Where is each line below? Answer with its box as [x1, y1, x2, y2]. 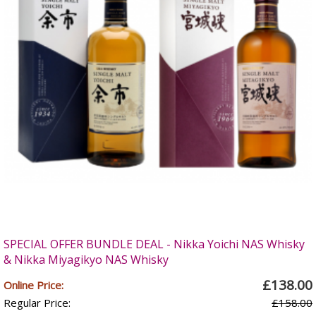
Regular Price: [4, 296, 71, 310]
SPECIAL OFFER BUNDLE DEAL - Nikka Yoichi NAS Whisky [4, 236, 305, 252]
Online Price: [4, 278, 63, 292]
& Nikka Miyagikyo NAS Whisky [4, 252, 169, 267]
